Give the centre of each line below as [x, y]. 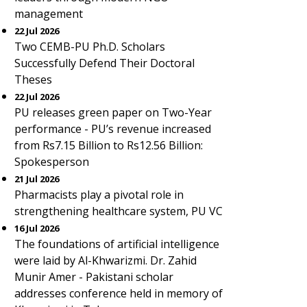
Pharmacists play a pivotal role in [99, 195]
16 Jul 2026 [37, 228]
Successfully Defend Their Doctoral [105, 63]
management [49, 14]
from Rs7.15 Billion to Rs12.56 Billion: [109, 145]
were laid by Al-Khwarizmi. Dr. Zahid [106, 260]
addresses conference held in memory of [119, 293]
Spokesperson [52, 162]
